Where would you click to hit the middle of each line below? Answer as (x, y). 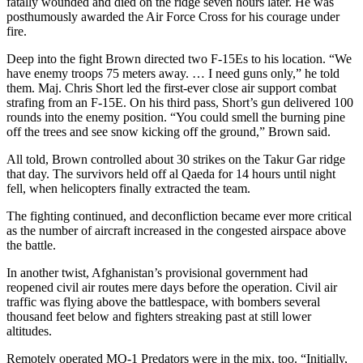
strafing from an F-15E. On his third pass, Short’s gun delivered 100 (180, 102)
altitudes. (29, 331)
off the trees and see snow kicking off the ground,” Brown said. (169, 131)
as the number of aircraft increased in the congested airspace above (176, 230)
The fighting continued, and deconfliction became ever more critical (179, 216)
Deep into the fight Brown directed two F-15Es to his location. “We (179, 58)
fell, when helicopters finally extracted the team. (128, 188)
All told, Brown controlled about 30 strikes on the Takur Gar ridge (176, 159)
